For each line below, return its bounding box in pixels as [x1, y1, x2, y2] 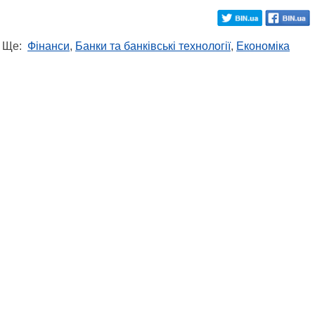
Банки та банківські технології [75, 39, 231, 52]
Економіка [236, 39, 290, 52]
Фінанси [27, 39, 70, 52]
